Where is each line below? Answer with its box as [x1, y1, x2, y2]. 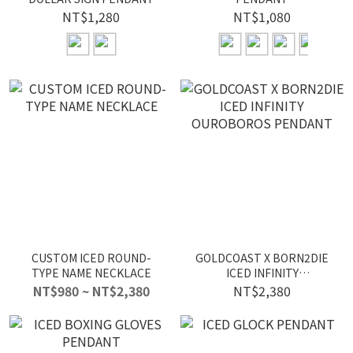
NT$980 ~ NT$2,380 [32, 281, 150, 300]
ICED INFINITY [225, 265, 299, 281]
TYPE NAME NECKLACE [31, 265, 151, 281]
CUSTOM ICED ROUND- [31, 250, 151, 266]
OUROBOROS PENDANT [199, 280, 325, 295]
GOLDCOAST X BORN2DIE [195, 250, 329, 266]
